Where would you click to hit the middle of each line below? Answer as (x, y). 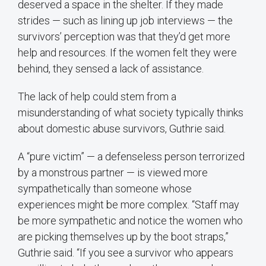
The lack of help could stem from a (97, 97)
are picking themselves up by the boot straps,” (123, 237)
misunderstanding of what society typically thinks (131, 113)
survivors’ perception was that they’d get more (124, 37)
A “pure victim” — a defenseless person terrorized (131, 157)
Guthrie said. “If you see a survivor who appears (126, 253)
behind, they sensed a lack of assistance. (111, 69)
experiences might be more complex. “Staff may (129, 205)
